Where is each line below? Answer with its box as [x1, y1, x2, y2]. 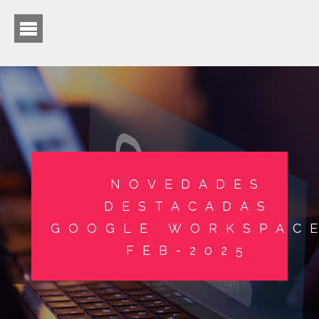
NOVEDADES [110, 177, 266, 192]
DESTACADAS [103, 199, 273, 214]
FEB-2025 [125, 243, 251, 258]
